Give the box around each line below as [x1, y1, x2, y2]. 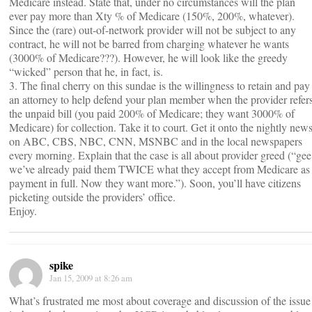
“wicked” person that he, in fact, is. [9, 64, 163, 79]
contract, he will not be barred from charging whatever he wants [9, 36, 289, 51]
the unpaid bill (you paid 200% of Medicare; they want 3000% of [9, 106, 295, 120]
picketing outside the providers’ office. [9, 189, 175, 204]
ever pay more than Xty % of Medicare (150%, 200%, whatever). [9, 8, 295, 23]
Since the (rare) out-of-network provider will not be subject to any [9, 22, 296, 37]
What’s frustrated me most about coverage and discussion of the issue [9, 293, 311, 308]
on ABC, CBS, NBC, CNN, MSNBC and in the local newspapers [9, 134, 302, 148]
